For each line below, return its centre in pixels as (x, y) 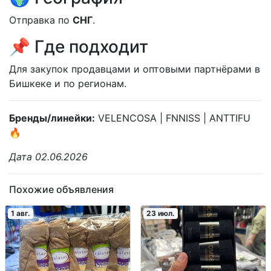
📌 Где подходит (79, 46)
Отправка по (41, 20)
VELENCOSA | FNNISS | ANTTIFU (173, 118)
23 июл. (160, 213)
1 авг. (20, 213)
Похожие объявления (61, 189)
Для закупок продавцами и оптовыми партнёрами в (135, 69)
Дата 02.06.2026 (48, 156)
